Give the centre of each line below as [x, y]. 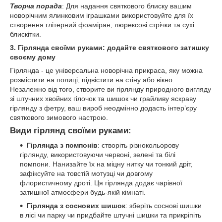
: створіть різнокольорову [138, 145]
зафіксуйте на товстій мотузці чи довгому [86, 174]
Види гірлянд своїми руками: [71, 130]
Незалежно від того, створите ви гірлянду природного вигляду [111, 89]
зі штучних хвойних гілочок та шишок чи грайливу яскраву [103, 98]
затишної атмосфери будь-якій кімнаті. [83, 193]
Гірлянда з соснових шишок [76, 206]
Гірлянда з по [50, 145]
